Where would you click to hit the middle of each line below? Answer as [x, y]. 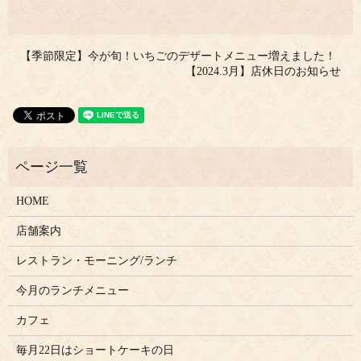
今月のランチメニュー [72, 291]
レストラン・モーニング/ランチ [96, 261]
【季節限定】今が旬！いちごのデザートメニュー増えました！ [178, 56]
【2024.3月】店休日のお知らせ [263, 72]
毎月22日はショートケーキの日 [95, 351]
